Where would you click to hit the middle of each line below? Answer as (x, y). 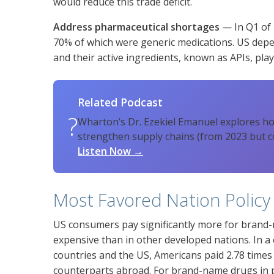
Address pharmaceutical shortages (136, 27)
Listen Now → (110, 151)
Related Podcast (120, 102)
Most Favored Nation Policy (162, 200)
